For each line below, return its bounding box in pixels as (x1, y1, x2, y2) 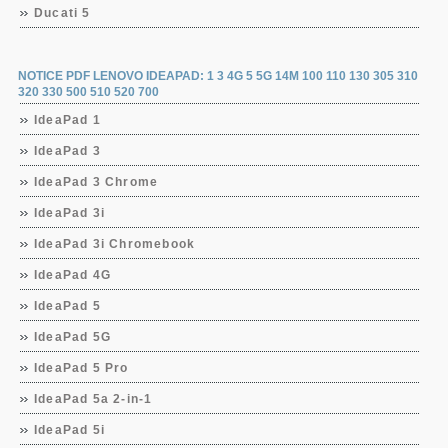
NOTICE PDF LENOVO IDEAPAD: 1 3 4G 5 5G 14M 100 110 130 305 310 (18, 69, 418, 83)
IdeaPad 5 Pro (34, 361, 129, 375)
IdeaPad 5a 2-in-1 (34, 392, 153, 406)
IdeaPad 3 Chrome (34, 175, 159, 189)
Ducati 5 (34, 6, 91, 20)
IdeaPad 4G (34, 268, 111, 282)
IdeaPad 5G (34, 330, 111, 344)
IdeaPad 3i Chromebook (34, 237, 196, 251)
